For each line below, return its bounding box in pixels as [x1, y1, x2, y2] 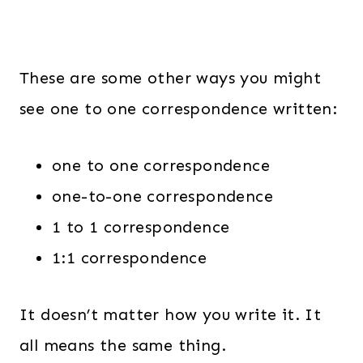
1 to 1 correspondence [52, 217, 230, 237]
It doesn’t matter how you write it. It [19, 305, 322, 324]
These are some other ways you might [19, 68, 321, 88]
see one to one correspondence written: [19, 99, 338, 118]
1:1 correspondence [52, 248, 207, 267]
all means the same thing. [19, 335, 226, 355]
